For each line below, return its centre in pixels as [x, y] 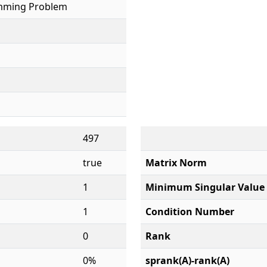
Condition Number [190, 212]
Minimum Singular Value [205, 187]
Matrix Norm [176, 163]
